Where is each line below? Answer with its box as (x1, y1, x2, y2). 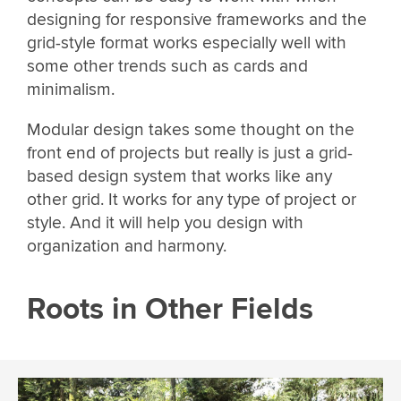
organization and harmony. (27, 235, 226, 257)
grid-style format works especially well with (27, 31, 346, 54)
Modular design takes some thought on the (27, 118, 354, 141)
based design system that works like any (27, 165, 332, 187)
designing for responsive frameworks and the (27, 8, 367, 30)
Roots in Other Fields (27, 290, 313, 328)
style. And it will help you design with (27, 211, 303, 234)
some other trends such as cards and (27, 55, 308, 77)
